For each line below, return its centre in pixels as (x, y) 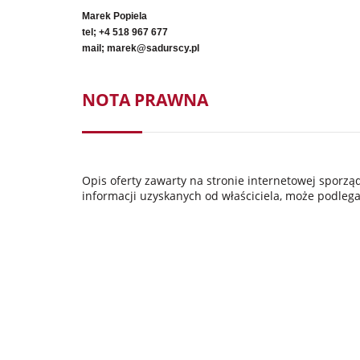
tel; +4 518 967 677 (125, 32)
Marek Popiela (115, 16)
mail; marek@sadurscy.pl (141, 48)
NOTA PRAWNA (145, 99)
